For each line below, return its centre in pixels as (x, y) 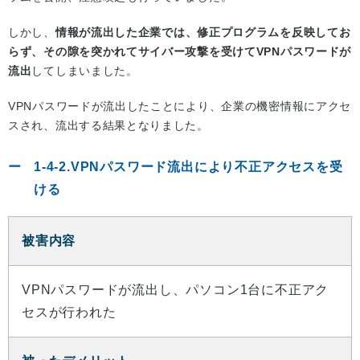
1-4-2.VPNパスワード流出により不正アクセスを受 (188, 166)
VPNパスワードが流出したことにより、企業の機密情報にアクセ (180, 106)
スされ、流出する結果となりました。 (108, 125)
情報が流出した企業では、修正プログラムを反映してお (203, 32)
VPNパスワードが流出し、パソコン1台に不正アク (176, 289)
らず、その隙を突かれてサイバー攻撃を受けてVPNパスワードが (180, 51)
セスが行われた (69, 312)
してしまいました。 (85, 70)
